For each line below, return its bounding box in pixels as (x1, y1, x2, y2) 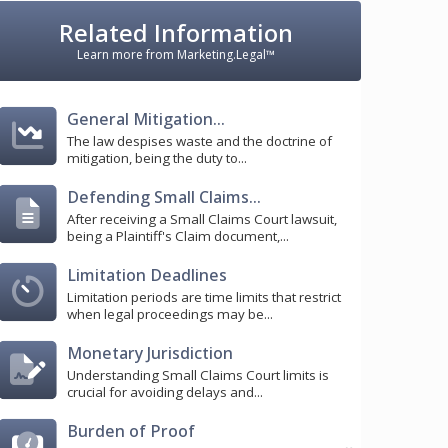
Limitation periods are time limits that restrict (67, 288, 341, 307)
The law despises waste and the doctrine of (67, 132, 332, 151)
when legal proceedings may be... (67, 305, 273, 324)
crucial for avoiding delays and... (67, 383, 263, 402)
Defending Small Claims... (67, 186, 261, 208)
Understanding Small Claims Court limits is (67, 366, 329, 385)
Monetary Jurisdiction (67, 342, 233, 364)
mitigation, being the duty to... (67, 149, 247, 168)
